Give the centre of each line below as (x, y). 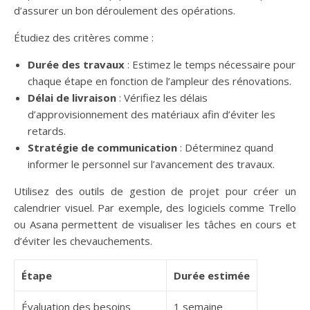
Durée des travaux (76, 64)
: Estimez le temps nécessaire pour (210, 64)
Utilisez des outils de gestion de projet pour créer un (155, 191)
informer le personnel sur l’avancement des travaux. (151, 164)
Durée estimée (212, 275)
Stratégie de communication (102, 147)
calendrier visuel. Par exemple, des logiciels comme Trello (155, 208)
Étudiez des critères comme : (84, 37)
